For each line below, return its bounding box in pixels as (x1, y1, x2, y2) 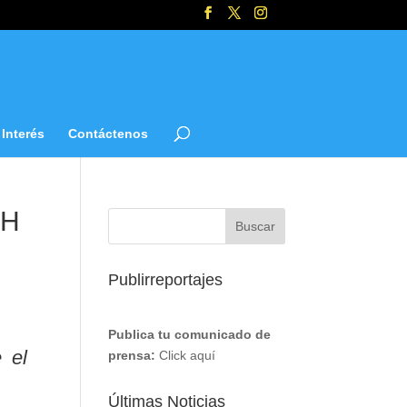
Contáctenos (68, 125, 148, 141)
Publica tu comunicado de (108, 327, 272, 342)
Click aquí (159, 348, 216, 362)
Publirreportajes (108, 271, 223, 289)
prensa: (108, 348, 156, 362)
